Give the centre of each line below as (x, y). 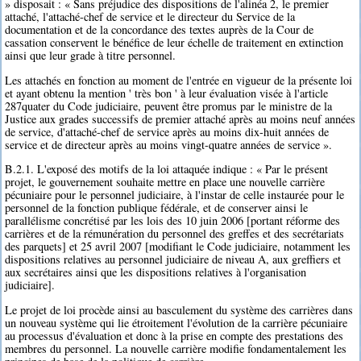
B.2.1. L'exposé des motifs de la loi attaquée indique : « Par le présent (167, 169)
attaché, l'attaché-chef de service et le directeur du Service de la (150, 17)
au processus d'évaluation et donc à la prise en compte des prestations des (174, 335)
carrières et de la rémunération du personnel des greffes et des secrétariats (175, 234)
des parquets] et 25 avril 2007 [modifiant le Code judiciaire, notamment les (178, 247)
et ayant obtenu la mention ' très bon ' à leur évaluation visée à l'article (167, 93)
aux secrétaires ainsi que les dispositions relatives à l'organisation (156, 272)
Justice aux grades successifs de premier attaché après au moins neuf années (180, 118)
